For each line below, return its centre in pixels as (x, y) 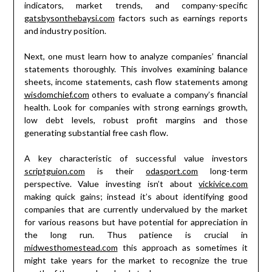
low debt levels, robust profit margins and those (136, 120)
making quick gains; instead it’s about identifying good (136, 197)
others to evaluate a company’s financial (168, 95)
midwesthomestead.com (71, 248)
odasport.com (172, 171)
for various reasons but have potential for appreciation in (136, 222)
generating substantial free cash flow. (96, 133)
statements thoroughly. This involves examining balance (136, 69)
